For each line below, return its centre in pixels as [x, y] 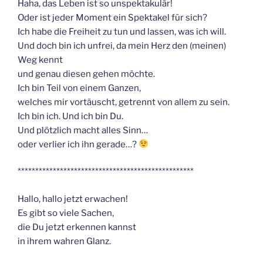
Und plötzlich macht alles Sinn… [83, 130]
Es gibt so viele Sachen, [66, 213]
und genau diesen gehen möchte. [86, 74]
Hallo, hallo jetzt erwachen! [73, 199]
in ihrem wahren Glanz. [64, 241]
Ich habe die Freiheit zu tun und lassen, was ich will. [122, 31]
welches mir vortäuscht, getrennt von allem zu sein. [124, 102]
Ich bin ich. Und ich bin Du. [70, 116]
